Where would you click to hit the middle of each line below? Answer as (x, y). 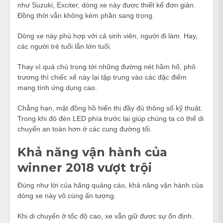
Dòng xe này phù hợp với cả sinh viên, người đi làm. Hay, (108, 36)
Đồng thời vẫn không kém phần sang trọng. (86, 15)
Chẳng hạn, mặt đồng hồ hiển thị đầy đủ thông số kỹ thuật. (110, 108)
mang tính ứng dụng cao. (57, 87)
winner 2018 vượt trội (85, 167)
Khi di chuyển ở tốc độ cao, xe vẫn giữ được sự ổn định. (106, 216)
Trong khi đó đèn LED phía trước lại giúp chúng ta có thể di (111, 118)
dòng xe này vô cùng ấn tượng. (67, 195)
